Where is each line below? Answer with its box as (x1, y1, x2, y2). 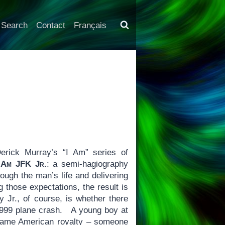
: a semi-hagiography (46, 159, 129, 169)
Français (73, 20, 106, 30)
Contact (36, 20, 65, 30)
